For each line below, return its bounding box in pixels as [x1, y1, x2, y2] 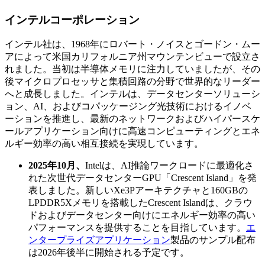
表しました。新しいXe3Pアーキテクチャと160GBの [28, 185, 248, 196]
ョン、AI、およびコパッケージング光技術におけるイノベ [5, 101, 251, 112]
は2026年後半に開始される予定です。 [28, 247, 189, 258]
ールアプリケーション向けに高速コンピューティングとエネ [5, 126, 260, 137]
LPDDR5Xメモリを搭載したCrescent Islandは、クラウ [28, 198, 253, 208]
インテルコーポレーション [5, 13, 140, 26]
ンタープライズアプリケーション [28, 235, 170, 245]
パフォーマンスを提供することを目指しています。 [28, 222, 246, 233]
